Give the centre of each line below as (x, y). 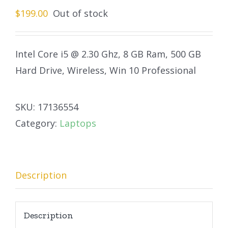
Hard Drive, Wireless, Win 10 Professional (106, 70)
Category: (37, 123)
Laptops (78, 123)
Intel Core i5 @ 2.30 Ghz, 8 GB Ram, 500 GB (108, 54)
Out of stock (80, 13)
